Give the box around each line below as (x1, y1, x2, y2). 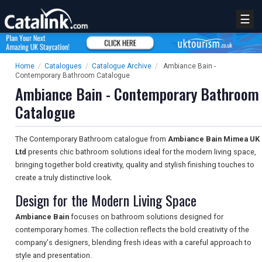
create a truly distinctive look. (15, 173, 112, 182)
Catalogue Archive (92, 62, 151, 71)
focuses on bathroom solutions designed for (69, 212, 223, 222)
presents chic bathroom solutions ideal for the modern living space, (26, 147, 256, 157)
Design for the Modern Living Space (15, 189, 196, 211)
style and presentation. (15, 251, 92, 260)
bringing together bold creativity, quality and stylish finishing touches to (15, 160, 254, 170)
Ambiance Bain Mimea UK (168, 135, 260, 144)
